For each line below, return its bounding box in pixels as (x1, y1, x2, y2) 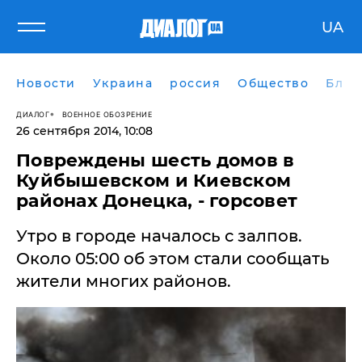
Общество (238, 76, 309, 90)
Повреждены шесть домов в (16, 149, 295, 171)
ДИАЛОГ (16, 109, 49, 119)
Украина (92, 76, 153, 90)
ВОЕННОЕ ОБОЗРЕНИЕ (61, 109, 152, 119)
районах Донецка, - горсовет (16, 190, 298, 212)
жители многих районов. (16, 271, 231, 291)
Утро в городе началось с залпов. (16, 226, 302, 246)
